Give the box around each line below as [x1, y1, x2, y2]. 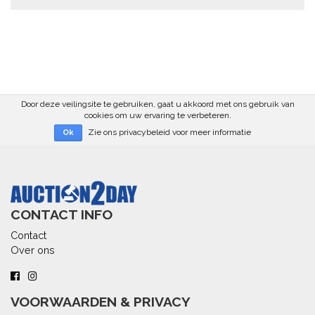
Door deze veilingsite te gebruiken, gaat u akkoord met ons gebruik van [20, 98, 295, 109]
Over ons [11, 244, 55, 257]
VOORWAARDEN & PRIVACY [11, 294, 191, 311]
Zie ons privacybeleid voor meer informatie [87, 127, 251, 137]
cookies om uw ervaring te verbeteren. [84, 110, 231, 120]
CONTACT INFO [11, 207, 112, 224]
